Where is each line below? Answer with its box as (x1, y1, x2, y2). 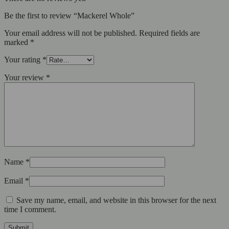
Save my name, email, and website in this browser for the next (16, 196, 216, 205)
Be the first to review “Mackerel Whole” (4, 11, 134, 20)
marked (4, 38, 30, 47)
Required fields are (139, 29, 200, 38)
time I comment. (4, 205, 56, 214)
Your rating (4, 55, 42, 64)
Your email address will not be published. (4, 29, 137, 38)
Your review (4, 73, 46, 82)
